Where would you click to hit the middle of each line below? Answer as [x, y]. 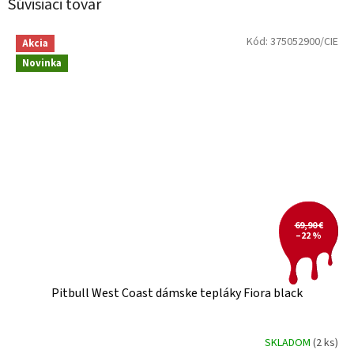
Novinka [42, 63]
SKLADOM [289, 343]
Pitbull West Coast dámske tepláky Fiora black [177, 294]
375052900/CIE [304, 41]
